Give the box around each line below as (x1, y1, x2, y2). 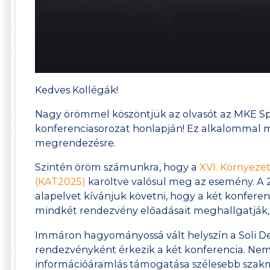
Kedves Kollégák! (35, 84, 119, 96)
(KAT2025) (35, 175, 86, 188)
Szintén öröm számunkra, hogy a (35, 161, 198, 174)
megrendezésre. (35, 137, 116, 149)
